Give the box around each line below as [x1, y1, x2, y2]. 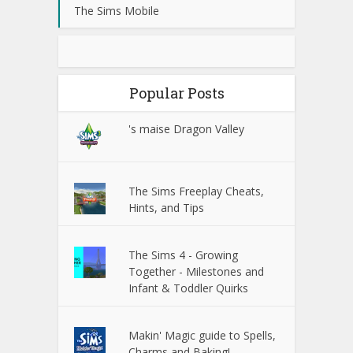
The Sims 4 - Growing [128, 247, 239, 263]
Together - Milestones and [128, 264, 265, 280]
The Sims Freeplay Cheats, [128, 184, 265, 199]
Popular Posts [128, 84, 225, 103]
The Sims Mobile [74, 3, 159, 19]
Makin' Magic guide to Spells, [128, 328, 277, 344]
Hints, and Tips [128, 200, 205, 216]
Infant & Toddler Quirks [128, 281, 249, 296]
